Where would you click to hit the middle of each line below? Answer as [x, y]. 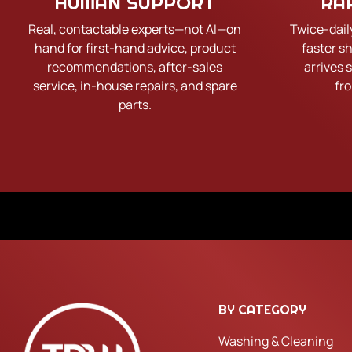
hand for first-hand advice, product [135, 48]
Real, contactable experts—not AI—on [135, 29]
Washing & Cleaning [276, 341]
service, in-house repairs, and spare [135, 86]
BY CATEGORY [263, 310]
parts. [135, 105]
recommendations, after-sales [135, 67]
